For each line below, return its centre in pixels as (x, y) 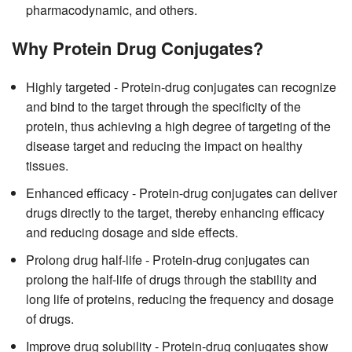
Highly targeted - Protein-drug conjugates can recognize (181, 86)
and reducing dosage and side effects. (132, 232)
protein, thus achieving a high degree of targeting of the (178, 126)
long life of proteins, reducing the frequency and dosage (180, 299)
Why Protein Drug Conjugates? (137, 48)
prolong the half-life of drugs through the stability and (171, 279)
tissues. (47, 165)
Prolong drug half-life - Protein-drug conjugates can (168, 259)
